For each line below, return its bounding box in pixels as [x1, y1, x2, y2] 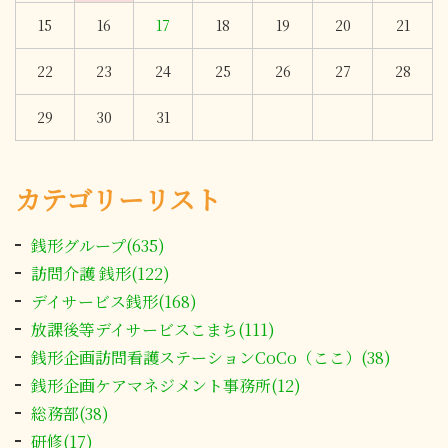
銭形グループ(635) [31, 233, 165, 257]
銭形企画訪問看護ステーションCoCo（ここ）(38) [31, 345, 391, 369]
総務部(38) [31, 401, 109, 425]
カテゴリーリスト [15, 179, 221, 217]
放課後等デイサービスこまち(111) [31, 317, 275, 341]
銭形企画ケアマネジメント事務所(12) [31, 373, 301, 397]
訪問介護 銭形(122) [31, 261, 170, 285]
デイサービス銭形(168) [31, 289, 197, 313]
